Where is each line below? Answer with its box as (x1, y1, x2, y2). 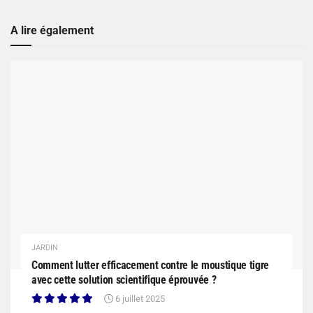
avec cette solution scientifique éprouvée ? (31, 273, 217, 287)
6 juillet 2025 (113, 293, 165, 305)
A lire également (10, 24, 94, 38)
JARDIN (31, 243, 58, 253)
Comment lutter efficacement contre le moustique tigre (31, 259, 270, 272)
